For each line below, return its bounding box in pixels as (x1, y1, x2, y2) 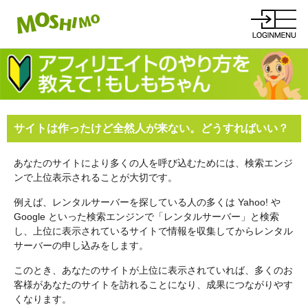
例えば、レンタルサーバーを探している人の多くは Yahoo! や (14, 197, 280, 208)
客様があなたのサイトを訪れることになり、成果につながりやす (14, 279, 293, 291)
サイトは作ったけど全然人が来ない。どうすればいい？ (14, 122, 289, 135)
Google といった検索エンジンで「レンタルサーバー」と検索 (14, 211, 279, 223)
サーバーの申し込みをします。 (14, 240, 148, 252)
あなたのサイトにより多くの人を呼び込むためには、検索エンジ (14, 157, 293, 169)
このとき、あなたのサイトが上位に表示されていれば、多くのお (14, 265, 293, 276)
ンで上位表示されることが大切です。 (14, 172, 177, 184)
